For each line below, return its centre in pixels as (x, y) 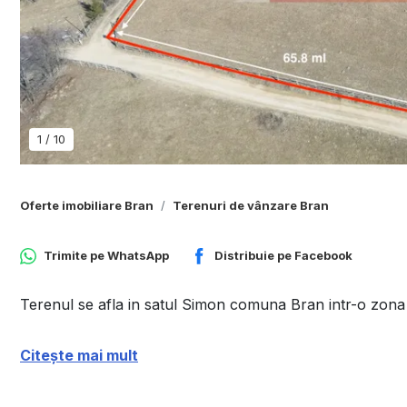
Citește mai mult (79, 356)
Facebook (323, 256)
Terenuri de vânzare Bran (251, 205)
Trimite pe (75, 256)
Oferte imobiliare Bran (87, 205)
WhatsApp (138, 256)
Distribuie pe (254, 256)
